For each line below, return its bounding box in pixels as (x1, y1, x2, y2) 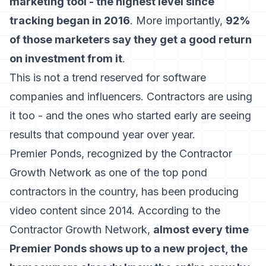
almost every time (153, 223, 249, 236)
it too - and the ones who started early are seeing (9, 109, 251, 122)
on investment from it (9, 52, 122, 65)
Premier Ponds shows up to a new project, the (9, 242, 248, 255)
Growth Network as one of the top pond (9, 166, 207, 179)
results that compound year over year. (9, 128, 195, 141)
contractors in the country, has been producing (9, 185, 239, 198)
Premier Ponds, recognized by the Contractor (9, 147, 232, 160)
